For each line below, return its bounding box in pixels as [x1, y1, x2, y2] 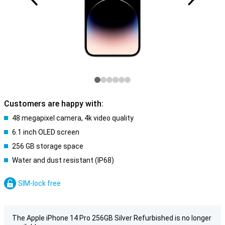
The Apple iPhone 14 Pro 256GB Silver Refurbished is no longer [12, 214, 211, 222]
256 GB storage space [12, 142, 83, 150]
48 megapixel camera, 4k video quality [12, 114, 134, 122]
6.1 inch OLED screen [12, 128, 79, 136]
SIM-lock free [18, 179, 61, 187]
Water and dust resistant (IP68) [12, 156, 114, 164]
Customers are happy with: [4, 99, 103, 108]
